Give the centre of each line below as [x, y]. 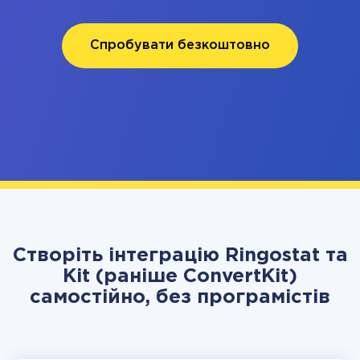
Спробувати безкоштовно [180, 45]
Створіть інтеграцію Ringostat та [180, 256]
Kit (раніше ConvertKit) [180, 276]
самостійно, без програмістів [180, 297]
